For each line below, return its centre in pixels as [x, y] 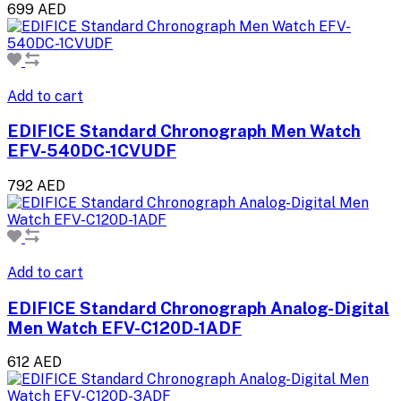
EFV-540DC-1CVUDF [92, 151]
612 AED [34, 363]
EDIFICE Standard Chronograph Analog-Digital [198, 307]
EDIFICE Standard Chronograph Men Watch [184, 131]
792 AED [36, 186]
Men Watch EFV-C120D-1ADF [124, 327]
